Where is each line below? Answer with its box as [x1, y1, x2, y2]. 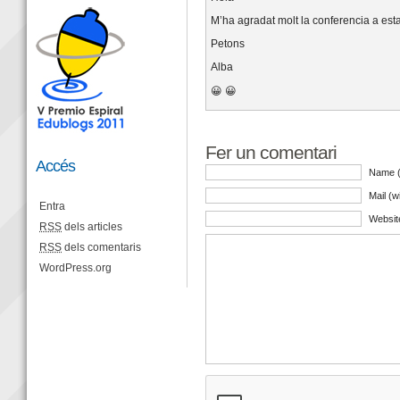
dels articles [62, 220, 123, 233]
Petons [211, 37, 246, 51]
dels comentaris [62, 240, 142, 254]
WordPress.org [39, 261, 112, 274]
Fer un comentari [205, 142, 337, 163]
